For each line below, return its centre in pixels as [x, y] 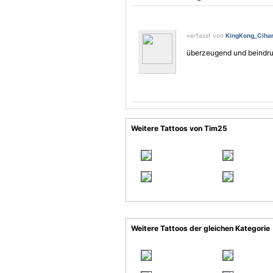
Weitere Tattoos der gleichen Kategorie [200, 228]
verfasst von [206, 35]
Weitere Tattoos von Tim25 [179, 128]
